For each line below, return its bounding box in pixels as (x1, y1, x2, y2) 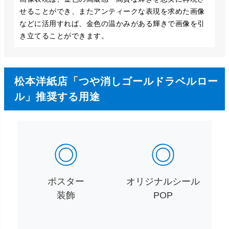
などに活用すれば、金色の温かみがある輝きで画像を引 (19, 19, 205, 28)
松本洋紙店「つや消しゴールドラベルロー (14, 76, 218, 87)
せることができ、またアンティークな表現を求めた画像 (19, 7, 205, 16)
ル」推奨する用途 (14, 91, 100, 103)
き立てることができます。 (19, 32, 108, 40)
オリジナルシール (126, 176, 200, 187)
